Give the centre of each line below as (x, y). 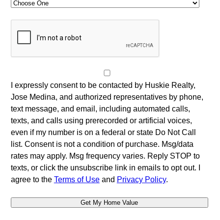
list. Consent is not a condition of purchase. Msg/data (102, 144)
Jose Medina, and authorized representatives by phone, (107, 97)
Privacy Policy (141, 179)
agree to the (32, 179)
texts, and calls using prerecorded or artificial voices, (101, 120)
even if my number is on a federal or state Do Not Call (103, 132)
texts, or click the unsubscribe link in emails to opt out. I (105, 167)
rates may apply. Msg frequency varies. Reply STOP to (105, 156)
